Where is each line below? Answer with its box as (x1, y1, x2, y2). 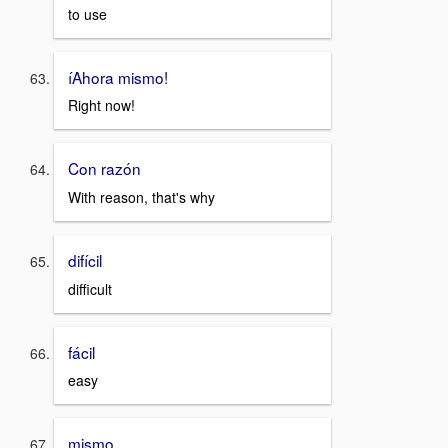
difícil (68, 249, 102, 271)
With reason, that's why (68, 187, 215, 207)
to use (68, 3, 107, 24)
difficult (68, 278, 112, 299)
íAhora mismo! (68, 65, 168, 88)
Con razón (68, 157, 141, 180)
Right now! (68, 95, 135, 116)
